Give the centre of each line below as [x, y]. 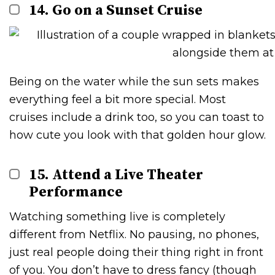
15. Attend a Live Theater [116, 175]
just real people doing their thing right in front [136, 252]
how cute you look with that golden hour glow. [137, 135]
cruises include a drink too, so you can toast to [137, 117]
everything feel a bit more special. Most [118, 99]
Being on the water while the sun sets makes [134, 81]
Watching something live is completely [117, 216]
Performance [76, 192]
